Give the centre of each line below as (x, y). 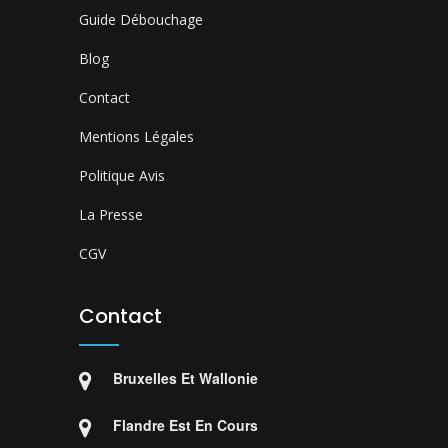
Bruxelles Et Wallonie (185, 378)
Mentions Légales (136, 136)
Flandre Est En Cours (185, 425)
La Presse (111, 214)
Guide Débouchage (141, 19)
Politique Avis (122, 175)
